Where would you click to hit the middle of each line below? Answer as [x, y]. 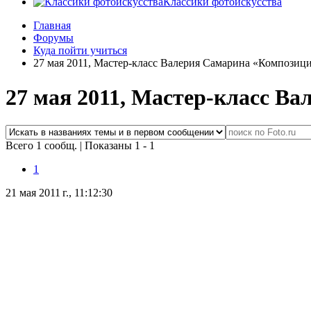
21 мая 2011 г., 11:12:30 [59, 193]
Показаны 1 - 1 [120, 146]
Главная [52, 26]
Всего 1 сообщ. [43, 146]
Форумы [53, 38]
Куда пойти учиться [80, 51]
